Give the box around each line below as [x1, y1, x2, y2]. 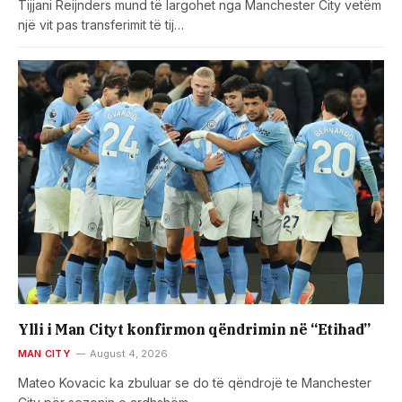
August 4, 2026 [89, 346, 168, 360]
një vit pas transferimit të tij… [18, 16, 184, 32]
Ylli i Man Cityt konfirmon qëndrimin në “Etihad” [18, 319, 371, 338]
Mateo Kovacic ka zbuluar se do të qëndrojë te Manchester [18, 374, 371, 390]
